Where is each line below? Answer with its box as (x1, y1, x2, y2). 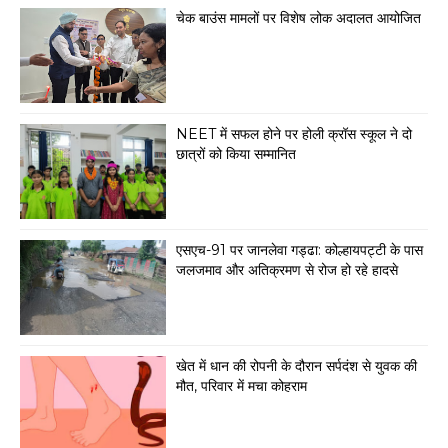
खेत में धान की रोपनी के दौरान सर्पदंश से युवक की (176, 357, 417, 376)
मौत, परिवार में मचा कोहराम (176, 377, 307, 396)
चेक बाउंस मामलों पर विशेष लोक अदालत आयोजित (176, 9, 421, 28)
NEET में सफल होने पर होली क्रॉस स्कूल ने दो (176, 125, 412, 144)
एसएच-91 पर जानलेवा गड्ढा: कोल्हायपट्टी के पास (176, 241, 423, 260)
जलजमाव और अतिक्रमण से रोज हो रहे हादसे (176, 261, 398, 280)
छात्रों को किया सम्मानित (176, 145, 296, 164)
